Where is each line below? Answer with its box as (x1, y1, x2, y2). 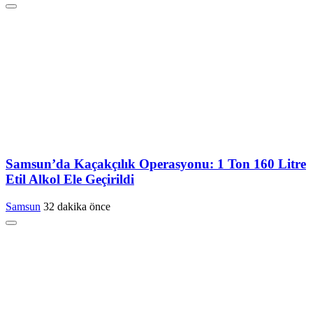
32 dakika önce (43, 200, 110, 212)
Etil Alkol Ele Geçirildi (6, 172, 134, 187)
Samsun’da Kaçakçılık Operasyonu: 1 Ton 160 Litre (6, 156, 306, 172)
